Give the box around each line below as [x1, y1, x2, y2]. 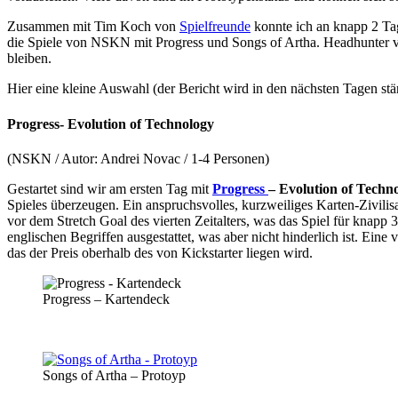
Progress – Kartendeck [43, 291, 170, 306]
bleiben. [7, 51, 52, 67]
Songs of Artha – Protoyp [43, 367, 186, 383]
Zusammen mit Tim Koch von [7, 19, 179, 35]
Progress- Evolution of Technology [7, 115, 214, 131]
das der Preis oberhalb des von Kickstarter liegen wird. [7, 244, 313, 260]
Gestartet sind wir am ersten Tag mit [7, 180, 212, 196]
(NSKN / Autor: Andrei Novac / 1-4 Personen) [7, 150, 269, 166]
